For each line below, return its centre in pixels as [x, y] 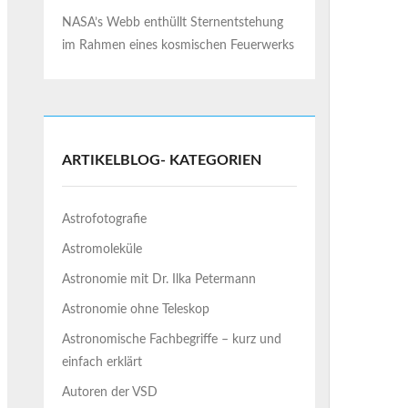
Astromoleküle [102, 250]
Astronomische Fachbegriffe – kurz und [172, 340]
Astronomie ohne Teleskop [136, 310]
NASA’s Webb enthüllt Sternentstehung [173, 23]
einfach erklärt [102, 362]
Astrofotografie [105, 219]
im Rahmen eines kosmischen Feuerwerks [178, 46]
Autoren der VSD [110, 393]
